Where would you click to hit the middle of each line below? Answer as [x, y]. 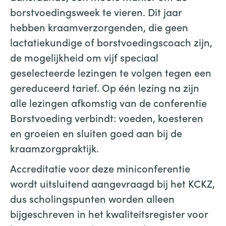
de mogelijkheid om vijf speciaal [84, 57]
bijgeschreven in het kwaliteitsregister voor [109, 213]
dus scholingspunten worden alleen [92, 198]
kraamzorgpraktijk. [54, 148]
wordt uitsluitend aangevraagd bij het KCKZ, [112, 183]
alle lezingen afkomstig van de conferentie [108, 102]
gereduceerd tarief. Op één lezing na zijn [105, 87]
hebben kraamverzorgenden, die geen [99, 26]
